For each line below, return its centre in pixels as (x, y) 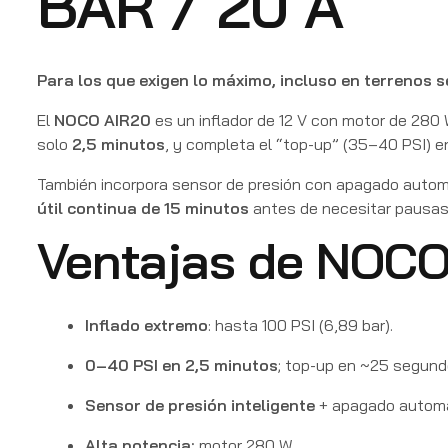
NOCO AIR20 (102, 120)
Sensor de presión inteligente (200, 405)
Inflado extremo (146, 325)
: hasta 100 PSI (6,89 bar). (300, 325)
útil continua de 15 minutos (143, 208)
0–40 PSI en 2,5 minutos (181, 365)
